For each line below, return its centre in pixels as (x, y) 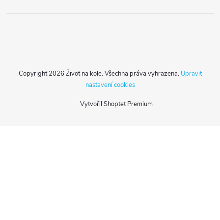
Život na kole (83, 73)
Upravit (191, 73)
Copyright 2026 (42, 73)
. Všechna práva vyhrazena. (141, 73)
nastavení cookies (110, 85)
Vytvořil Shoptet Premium (116, 104)
